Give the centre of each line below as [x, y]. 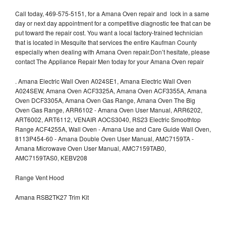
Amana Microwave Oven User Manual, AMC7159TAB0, [91, 148]
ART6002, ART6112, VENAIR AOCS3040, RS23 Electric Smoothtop [108, 119]
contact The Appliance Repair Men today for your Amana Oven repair [109, 61]
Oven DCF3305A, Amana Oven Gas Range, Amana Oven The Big [105, 100]
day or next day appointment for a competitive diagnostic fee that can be [113, 23]
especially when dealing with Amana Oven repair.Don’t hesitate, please [112, 51]
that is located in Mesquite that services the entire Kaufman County [106, 42]
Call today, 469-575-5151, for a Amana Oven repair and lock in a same [112, 13]
